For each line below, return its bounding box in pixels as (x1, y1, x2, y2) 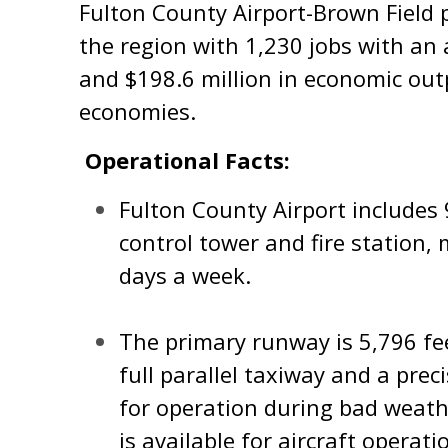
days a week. (119, 260, 251, 290)
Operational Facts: (85, 145, 290, 175)
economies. (79, 96, 202, 126)
